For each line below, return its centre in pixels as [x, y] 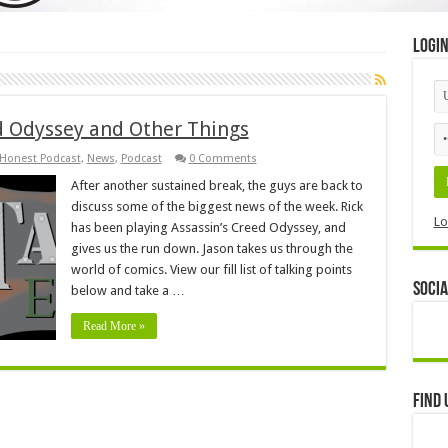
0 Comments [222, 158]
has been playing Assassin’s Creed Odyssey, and [208, 227]
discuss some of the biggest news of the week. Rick [216, 206]
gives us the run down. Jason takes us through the [211, 248]
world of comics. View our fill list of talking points [211, 269]
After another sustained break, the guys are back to [216, 185]
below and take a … [127, 290]
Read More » [113, 325]
